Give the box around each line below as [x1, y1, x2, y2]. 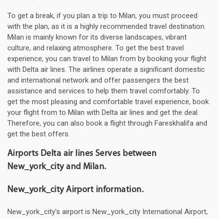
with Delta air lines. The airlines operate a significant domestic [7, 65, 205, 74]
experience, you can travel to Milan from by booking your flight [7, 54, 206, 64]
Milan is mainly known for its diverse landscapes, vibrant [7, 33, 187, 42]
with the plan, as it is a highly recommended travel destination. [7, 22, 206, 31]
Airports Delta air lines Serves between [7, 149, 157, 159]
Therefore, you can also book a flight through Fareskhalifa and [7, 119, 207, 128]
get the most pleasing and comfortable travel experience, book [7, 97, 209, 107]
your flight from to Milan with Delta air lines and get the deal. [7, 108, 199, 117]
